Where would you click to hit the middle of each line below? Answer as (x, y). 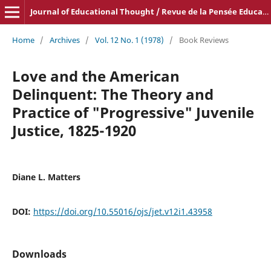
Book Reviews (204, 40)
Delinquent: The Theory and (113, 94)
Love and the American (96, 76)
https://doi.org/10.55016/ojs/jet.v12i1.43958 (122, 211)
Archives (64, 40)
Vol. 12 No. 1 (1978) (129, 40)
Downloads (39, 254)
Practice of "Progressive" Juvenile (133, 112)
